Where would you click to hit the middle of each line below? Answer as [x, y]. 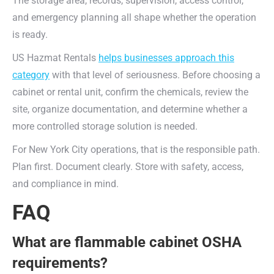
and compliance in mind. [65, 184]
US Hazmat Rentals [55, 58]
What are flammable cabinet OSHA [127, 242]
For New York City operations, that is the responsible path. [136, 150]
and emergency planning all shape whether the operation [134, 17]
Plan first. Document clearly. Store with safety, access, [128, 167]
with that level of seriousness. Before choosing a [155, 75]
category [31, 75]
